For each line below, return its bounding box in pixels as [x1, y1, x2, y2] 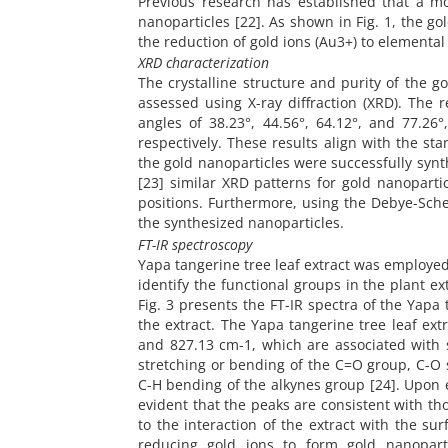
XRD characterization [138, 53, 269, 73]
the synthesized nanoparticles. [138, 213, 344, 233]
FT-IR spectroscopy [138, 234, 252, 254]
